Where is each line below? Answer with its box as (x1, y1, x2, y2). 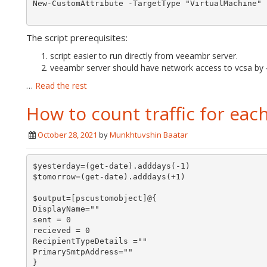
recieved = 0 (32, 225, 90, 235)
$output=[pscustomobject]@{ (32, 193, 157, 203)
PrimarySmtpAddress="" (32, 247, 133, 256)
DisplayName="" (32, 204, 100, 213)
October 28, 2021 (38, 129, 97, 140)
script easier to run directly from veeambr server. (50, 50, 238, 61)
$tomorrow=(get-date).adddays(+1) (32, 172, 185, 181)
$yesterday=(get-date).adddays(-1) (32, 161, 190, 170)
